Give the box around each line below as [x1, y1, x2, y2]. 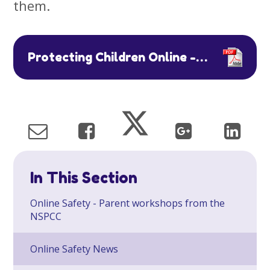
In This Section [30, 168, 138, 187]
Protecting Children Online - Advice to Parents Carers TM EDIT [196, 50, 208, 65]
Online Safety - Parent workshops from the [30, 196, 225, 210]
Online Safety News [30, 242, 119, 256]
